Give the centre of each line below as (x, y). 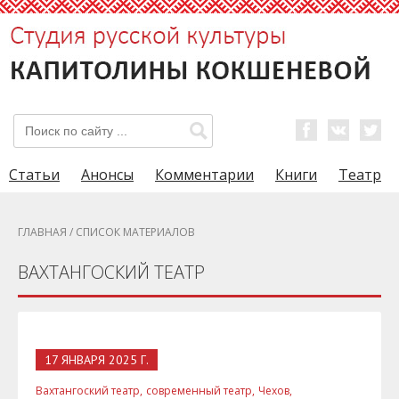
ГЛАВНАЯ (42, 232)
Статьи (34, 175)
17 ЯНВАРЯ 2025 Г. (97, 360)
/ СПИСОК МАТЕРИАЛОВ (131, 232)
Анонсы (107, 175)
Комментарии (204, 175)
